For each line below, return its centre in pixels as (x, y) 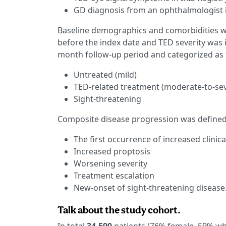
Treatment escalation (114, 176)
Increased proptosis (112, 152)
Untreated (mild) (105, 75)
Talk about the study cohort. (119, 210)
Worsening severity (110, 164)
